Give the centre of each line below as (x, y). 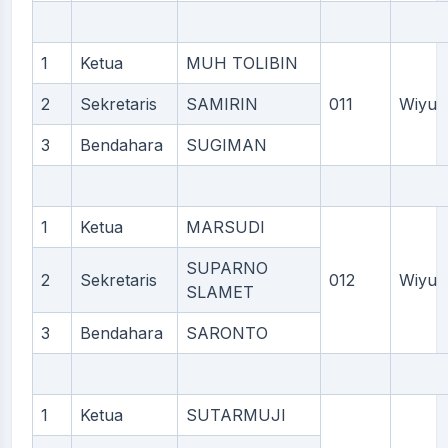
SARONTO (227, 333)
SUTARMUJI (236, 415)
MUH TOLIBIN (242, 63)
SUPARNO (227, 268)
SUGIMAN (226, 145)
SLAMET (220, 292)
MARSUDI (225, 227)
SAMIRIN (222, 104)
